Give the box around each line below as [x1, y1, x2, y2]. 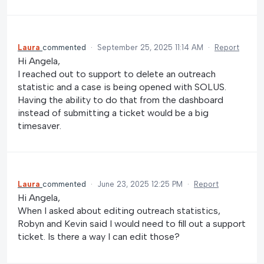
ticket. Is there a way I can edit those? [18, 231, 180, 243]
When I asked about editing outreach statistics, [18, 205, 220, 217]
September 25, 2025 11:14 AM [97, 42, 203, 52]
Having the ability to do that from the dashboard [18, 94, 223, 105]
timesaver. [18, 120, 61, 131]
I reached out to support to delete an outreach [18, 68, 216, 80]
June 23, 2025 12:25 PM [97, 180, 183, 189]
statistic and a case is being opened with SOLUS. [18, 81, 226, 93]
